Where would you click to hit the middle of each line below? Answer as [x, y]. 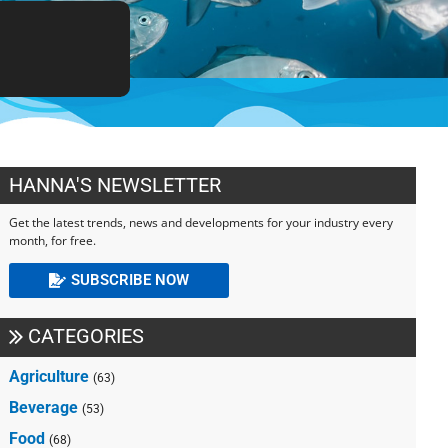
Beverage [44, 407]
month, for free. [53, 240]
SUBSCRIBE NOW [130, 279]
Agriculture [49, 376]
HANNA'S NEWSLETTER [115, 184]
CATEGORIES [86, 335]
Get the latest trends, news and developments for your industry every [201, 222]
